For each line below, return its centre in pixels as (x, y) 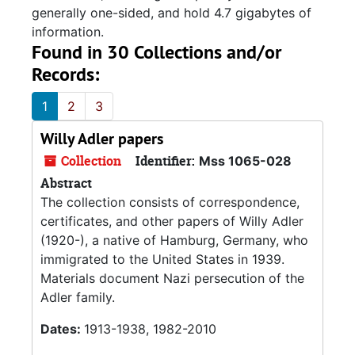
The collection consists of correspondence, (170, 202)
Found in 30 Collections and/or (157, 52)
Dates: (62, 329)
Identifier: (165, 161)
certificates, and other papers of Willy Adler (172, 221)
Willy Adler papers (102, 139)
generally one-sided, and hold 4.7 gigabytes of (172, 13)
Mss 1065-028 (245, 161)
